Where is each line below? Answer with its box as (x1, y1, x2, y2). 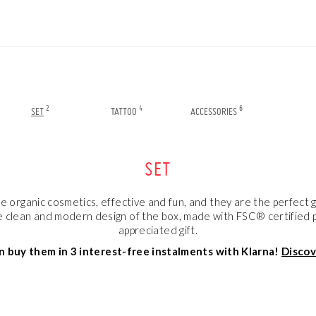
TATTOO (111, 105, 137, 119)
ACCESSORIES (190, 105, 237, 119)
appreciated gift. (119, 224, 197, 237)
